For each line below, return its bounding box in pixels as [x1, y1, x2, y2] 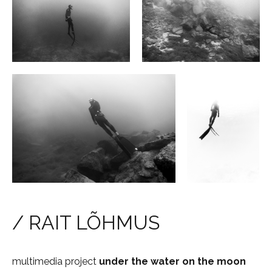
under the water [97, 255, 182, 267]
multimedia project [12, 255, 97, 267]
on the [182, 255, 217, 267]
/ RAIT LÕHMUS [12, 211, 160, 234]
